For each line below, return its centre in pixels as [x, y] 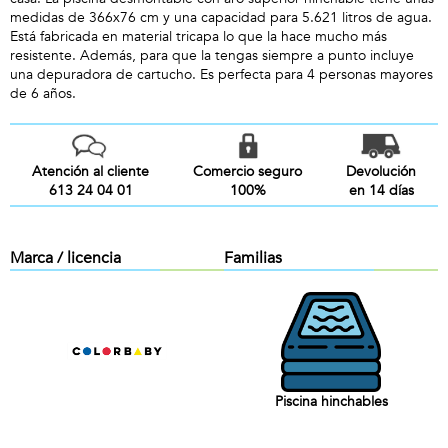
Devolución [381, 171]
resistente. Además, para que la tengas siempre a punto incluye [212, 55]
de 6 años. [43, 93]
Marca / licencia [65, 258]
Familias [253, 258]
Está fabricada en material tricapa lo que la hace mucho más [198, 36]
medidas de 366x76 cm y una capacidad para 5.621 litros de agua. [221, 17]
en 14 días [381, 190]
